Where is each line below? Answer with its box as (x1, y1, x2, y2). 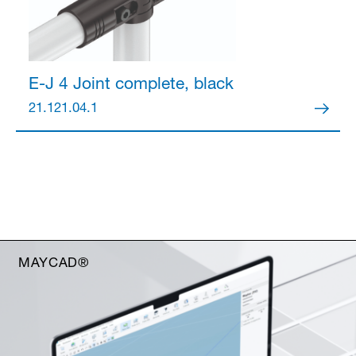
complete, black (110, 76, 234, 94)
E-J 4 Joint (28, 76, 110, 94)
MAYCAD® (18, 257, 89, 271)
